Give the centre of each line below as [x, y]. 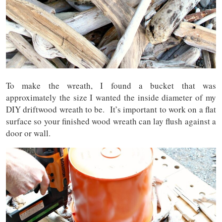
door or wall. [28, 133]
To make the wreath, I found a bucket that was [111, 85]
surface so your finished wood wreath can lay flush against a [111, 121]
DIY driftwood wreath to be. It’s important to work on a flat [111, 109]
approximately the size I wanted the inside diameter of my [111, 97]
